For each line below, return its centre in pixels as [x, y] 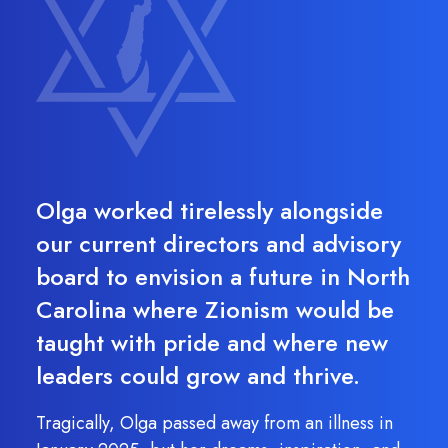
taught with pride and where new [212, 342]
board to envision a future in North [223, 276]
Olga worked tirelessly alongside [209, 210]
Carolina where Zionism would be [215, 309]
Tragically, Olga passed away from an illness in [214, 423]
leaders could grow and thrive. [198, 375]
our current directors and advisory [218, 243]
